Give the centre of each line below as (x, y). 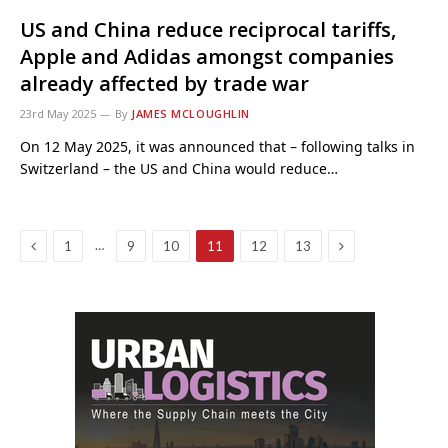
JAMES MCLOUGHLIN (190, 113)
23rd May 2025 (58, 113)
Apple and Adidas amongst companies (207, 56)
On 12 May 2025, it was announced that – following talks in (217, 146)
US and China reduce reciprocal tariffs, (208, 29)
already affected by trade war (164, 83)
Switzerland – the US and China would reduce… (179, 168)
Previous (62, 244)
